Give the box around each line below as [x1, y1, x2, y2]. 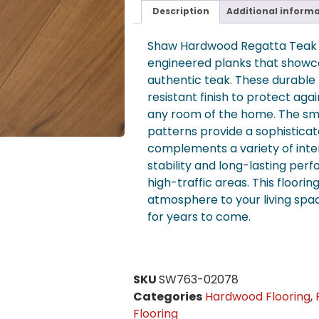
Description [152, 5, 209, 18]
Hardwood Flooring [205, 288, 311, 305]
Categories [133, 288, 203, 305]
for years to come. [147, 209, 251, 226]
